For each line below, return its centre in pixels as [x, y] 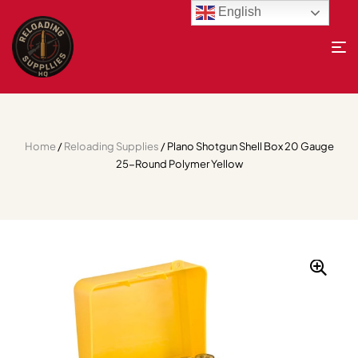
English [239, 12]
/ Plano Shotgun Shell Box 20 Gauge [246, 146]
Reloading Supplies [111, 146]
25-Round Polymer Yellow [179, 164]
